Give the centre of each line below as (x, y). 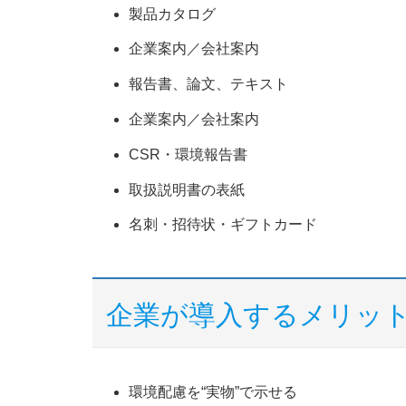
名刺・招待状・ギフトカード (223, 225)
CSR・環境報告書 (195, 154)
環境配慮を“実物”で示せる (213, 392)
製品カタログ (179, 14)
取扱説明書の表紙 (187, 189)
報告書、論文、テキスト (216, 84)
